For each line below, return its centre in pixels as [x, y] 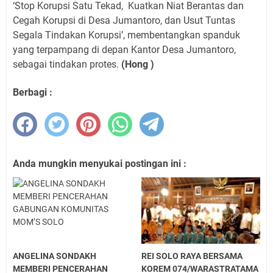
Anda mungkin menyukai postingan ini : [100, 163]
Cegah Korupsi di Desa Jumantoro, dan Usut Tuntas [124, 20]
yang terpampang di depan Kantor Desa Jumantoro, [124, 49]
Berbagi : [33, 92]
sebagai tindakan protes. [67, 64]
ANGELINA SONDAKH [55, 256]
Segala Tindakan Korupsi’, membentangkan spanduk [126, 35]
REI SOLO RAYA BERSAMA [192, 256]
